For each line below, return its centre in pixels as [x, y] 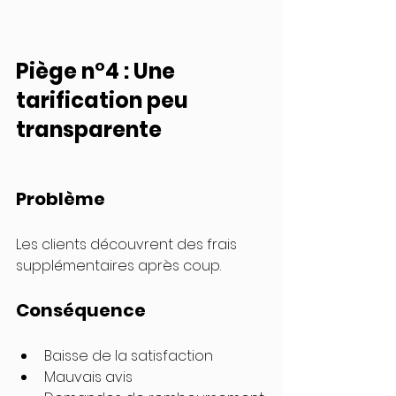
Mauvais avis [88, 377]
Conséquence [81, 311]
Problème [61, 199]
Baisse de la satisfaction [129, 356]
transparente [89, 130]
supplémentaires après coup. [118, 266]
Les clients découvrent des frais [128, 245]
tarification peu [104, 101]
